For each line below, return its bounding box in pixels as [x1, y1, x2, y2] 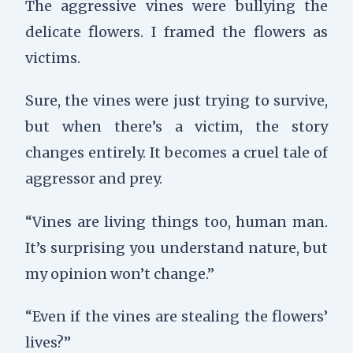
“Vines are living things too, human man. [24, 212, 329, 231]
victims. [24, 48, 80, 67]
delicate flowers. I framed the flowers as [24, 22, 329, 41]
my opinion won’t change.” [24, 264, 214, 283]
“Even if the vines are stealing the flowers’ [24, 307, 329, 326]
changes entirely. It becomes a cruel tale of [24, 143, 329, 162]
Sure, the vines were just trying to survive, [24, 91, 329, 110]
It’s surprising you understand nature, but [24, 238, 329, 257]
